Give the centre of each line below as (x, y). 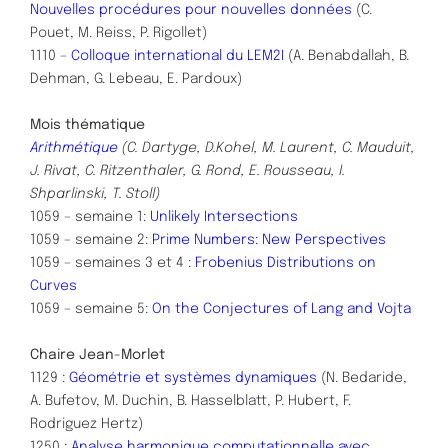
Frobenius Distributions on (285, 262)
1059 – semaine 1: (90, 216)
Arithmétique (76, 147)
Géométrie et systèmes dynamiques (193, 377)
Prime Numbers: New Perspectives (269, 239)
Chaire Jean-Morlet (97, 354)
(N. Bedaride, (362, 377)
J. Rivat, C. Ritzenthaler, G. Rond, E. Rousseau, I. (187, 170)
